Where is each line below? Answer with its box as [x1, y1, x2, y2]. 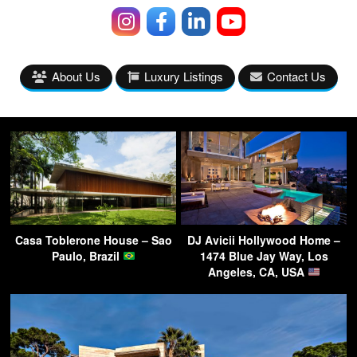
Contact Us [266, 68, 326, 84]
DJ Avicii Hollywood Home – [187, 232, 340, 248]
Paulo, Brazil [51, 248, 123, 264]
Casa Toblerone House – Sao [14, 232, 172, 248]
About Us [51, 68, 100, 84]
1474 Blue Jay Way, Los [199, 248, 328, 264]
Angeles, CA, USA [207, 264, 308, 280]
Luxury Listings [143, 68, 223, 84]
